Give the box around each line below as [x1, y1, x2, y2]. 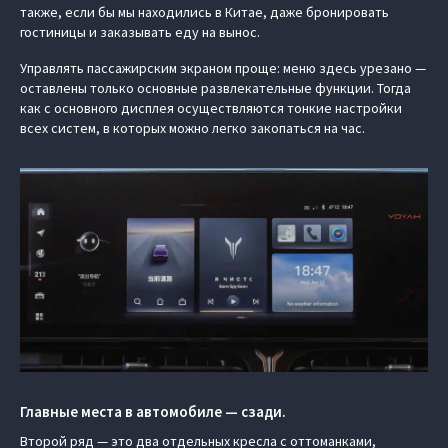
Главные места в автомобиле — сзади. [20, 402, 286, 421]
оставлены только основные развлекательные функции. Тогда [20, 79, 411, 97]
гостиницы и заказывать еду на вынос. [20, 23, 260, 41]
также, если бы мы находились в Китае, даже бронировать [20, 3, 389, 21]
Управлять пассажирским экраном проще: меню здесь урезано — [20, 59, 426, 77]
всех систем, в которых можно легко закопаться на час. [20, 119, 365, 137]
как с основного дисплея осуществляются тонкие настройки [20, 99, 402, 117]
